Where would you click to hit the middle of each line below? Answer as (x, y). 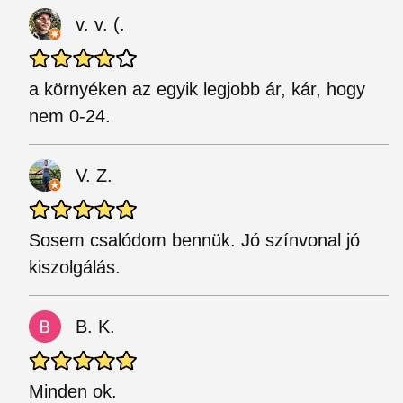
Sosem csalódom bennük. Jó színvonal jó (194, 240)
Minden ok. (73, 391)
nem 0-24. (70, 116)
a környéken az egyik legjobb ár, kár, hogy (197, 89)
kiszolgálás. (75, 267)
